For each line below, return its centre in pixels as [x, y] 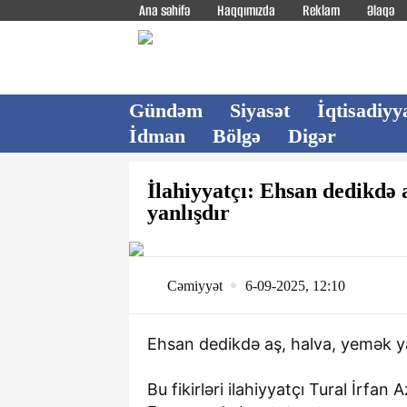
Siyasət [260, 110]
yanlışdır [189, 213]
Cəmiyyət [195, 285]
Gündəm [166, 110]
